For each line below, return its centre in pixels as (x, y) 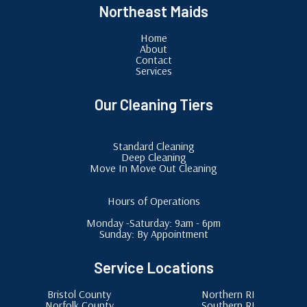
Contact (153, 59)
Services (153, 70)
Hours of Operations (153, 200)
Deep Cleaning (153, 157)
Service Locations (153, 267)
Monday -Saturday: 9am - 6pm (153, 222)
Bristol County (79, 294)
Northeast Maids (153, 11)
